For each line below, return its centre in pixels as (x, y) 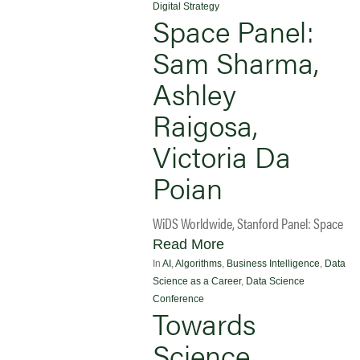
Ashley (194, 93)
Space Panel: (233, 30)
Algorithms (198, 263)
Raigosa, (205, 124)
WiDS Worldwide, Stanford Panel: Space (248, 223)
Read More (188, 244)
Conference (178, 299)
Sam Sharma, (236, 61)
